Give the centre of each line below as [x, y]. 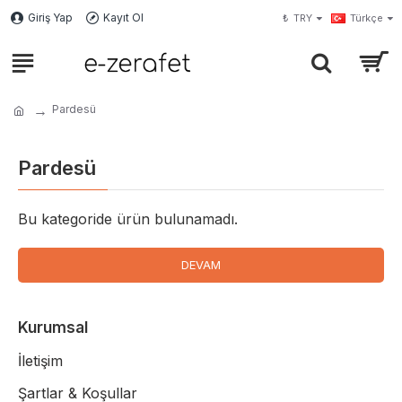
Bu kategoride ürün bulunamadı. [128, 219]
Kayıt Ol [123, 17]
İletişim [40, 361]
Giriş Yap [50, 17]
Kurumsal [53, 328]
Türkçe [367, 18]
